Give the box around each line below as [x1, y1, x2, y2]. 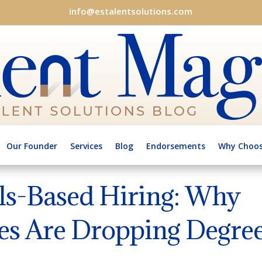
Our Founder [6, 140, 57, 151]
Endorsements [146, 140, 205, 151]
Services [70, 140, 102, 151]
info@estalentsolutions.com [69, 5, 193, 17]
